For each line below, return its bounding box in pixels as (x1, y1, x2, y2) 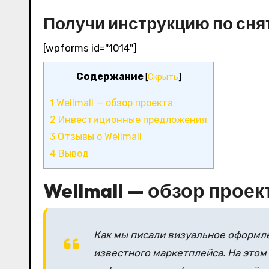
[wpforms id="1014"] (43, 41, 137, 54)
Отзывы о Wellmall (55, 130, 142, 142)
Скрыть (147, 71, 178, 82)
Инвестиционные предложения (56, 113, 207, 125)
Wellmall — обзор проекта (54, 97, 173, 109)
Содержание (83, 70, 144, 82)
